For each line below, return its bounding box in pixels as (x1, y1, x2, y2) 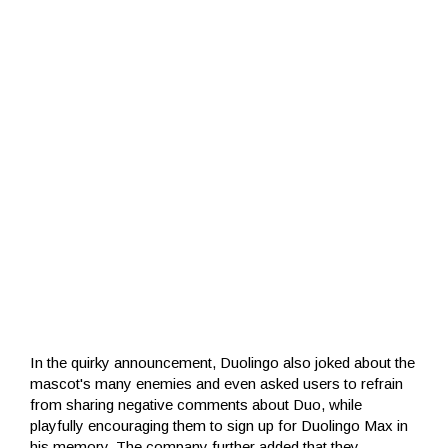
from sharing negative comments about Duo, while (30, 395, 362, 413)
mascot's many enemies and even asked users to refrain (30, 374, 403, 392)
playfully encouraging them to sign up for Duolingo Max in (30, 416, 408, 434)
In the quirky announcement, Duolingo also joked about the (30, 353, 415, 371)
